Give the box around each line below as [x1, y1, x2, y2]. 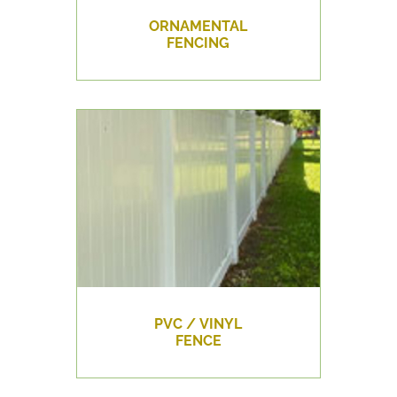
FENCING [167, 35, 230, 52]
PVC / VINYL [154, 315, 243, 333]
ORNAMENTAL [149, 18, 248, 35]
